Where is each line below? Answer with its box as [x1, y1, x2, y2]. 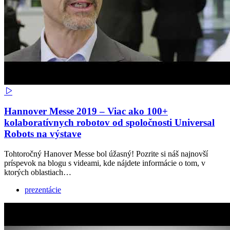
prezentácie [25, 185, 61, 195]
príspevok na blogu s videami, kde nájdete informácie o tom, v [4, 159, 205, 168]
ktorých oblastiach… [4, 168, 71, 177]
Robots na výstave [4, 128, 81, 140]
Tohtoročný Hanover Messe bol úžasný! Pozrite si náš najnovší [4, 149, 208, 159]
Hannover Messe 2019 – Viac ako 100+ [4, 106, 168, 117]
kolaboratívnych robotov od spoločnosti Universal [4, 117, 215, 128]
